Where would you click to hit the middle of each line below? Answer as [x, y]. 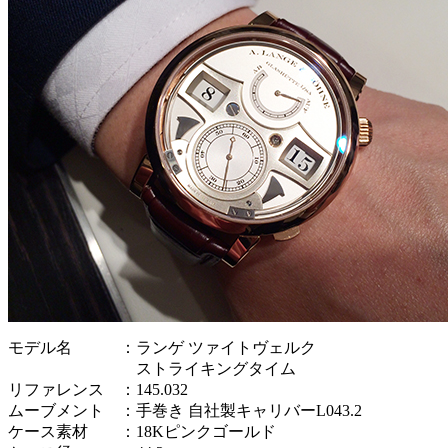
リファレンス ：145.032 [98, 390]
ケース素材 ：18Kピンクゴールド [142, 432]
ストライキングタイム [152, 369]
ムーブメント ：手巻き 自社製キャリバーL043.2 [185, 411]
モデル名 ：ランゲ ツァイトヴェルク [162, 348]
